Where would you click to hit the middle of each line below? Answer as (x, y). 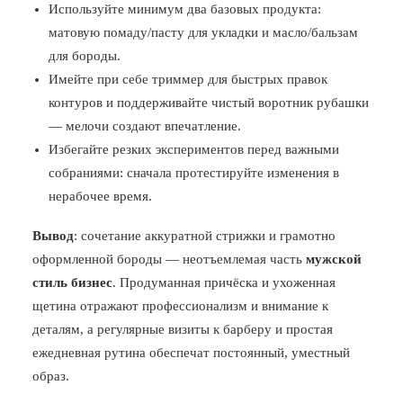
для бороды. (85, 56)
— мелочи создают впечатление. (145, 126)
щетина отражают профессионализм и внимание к (180, 306)
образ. (51, 376)
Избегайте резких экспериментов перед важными (194, 149)
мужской (334, 259)
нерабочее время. (100, 196)
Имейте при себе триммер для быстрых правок (188, 79)
